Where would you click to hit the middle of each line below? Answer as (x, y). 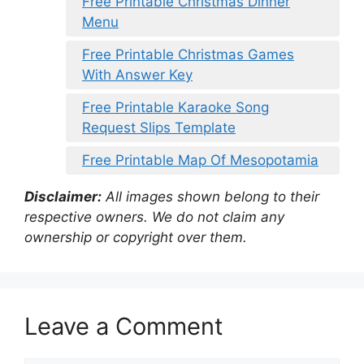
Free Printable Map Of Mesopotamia (200, 160)
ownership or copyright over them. (136, 237)
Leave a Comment (124, 326)
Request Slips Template (159, 127)
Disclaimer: (63, 196)
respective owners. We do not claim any (154, 217)
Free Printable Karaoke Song (175, 107)
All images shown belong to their (210, 196)
